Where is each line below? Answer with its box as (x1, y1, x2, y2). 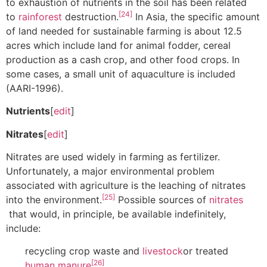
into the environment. (6, 193, 102, 206)
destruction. (62, 10, 119, 23)
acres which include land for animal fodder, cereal (6, 39, 231, 51)
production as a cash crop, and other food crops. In (6, 53, 240, 66)
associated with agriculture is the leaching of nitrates (6, 179, 246, 191)
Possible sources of (115, 193, 209, 206)
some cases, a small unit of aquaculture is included (6, 67, 235, 80)
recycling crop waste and (25, 245, 142, 257)
